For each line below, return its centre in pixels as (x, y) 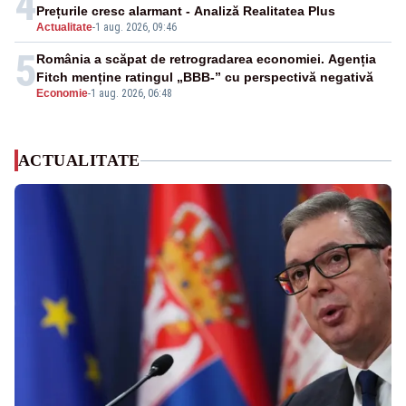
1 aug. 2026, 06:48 (131, 94)
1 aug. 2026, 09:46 (136, 28)
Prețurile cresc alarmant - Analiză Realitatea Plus (186, 11)
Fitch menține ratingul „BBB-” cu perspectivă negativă (205, 77)
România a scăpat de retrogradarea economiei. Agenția (206, 59)
